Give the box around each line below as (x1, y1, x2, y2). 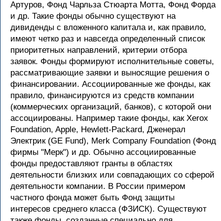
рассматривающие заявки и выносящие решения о (10, 68, 209, 77)
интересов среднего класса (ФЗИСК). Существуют (10, 204, 207, 214)
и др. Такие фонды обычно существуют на (10, 11, 176, 21)
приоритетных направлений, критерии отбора (10, 45, 187, 55)
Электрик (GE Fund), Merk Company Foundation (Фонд (10, 136, 216, 146)
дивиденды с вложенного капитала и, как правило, (10, 23, 206, 32)
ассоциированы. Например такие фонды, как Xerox (10, 113, 208, 123)
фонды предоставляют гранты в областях (10, 159, 173, 168)
